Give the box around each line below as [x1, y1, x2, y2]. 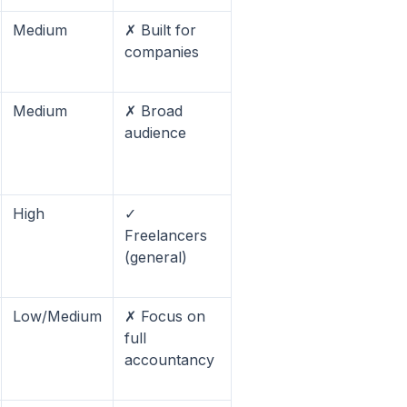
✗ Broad [124, 102, 183, 120]
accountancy [124, 351, 214, 369]
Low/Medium [13, 307, 102, 325]
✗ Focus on [124, 307, 205, 325]
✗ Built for [124, 21, 196, 39]
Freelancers [124, 226, 207, 244]
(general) [124, 248, 187, 266]
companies [124, 43, 199, 61]
